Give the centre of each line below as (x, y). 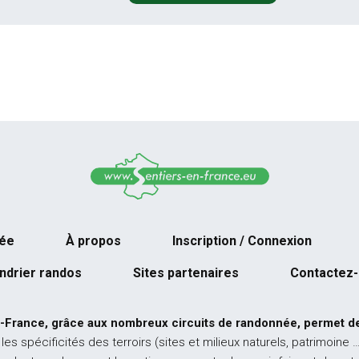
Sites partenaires (186, 273)
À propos (93, 241)
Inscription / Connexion (242, 241)
